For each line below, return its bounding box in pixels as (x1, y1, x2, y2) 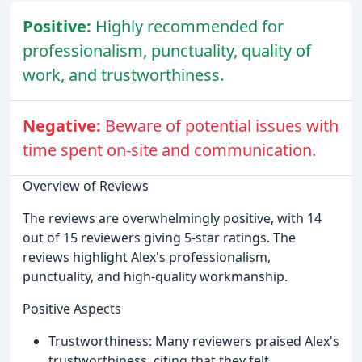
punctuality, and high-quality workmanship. (23, 267, 288, 285)
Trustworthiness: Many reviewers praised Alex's (48, 331, 339, 350)
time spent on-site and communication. (23, 138, 316, 161)
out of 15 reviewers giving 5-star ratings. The (23, 228, 296, 246)
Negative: (23, 114, 105, 137)
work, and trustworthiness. (23, 63, 224, 86)
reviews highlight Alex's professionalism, (23, 247, 271, 266)
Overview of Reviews (23, 176, 149, 195)
